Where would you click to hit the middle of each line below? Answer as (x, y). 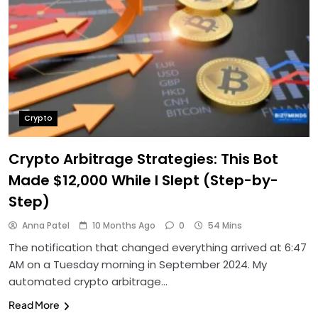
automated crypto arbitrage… (88, 282)
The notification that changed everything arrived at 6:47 (158, 248)
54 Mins (225, 226)
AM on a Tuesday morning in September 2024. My (138, 265)
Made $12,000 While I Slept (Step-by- (143, 181)
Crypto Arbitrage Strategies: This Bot (143, 159)
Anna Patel (46, 226)
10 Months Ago (124, 226)
